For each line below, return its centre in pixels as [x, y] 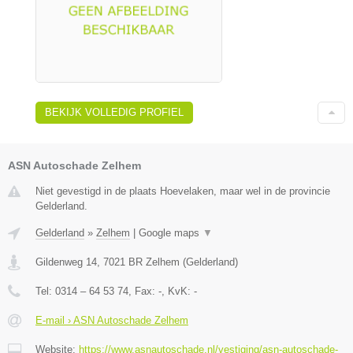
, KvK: [178, 291]
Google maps [171, 232]
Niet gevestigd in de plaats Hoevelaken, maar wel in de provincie [183, 191]
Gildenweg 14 [66, 262]
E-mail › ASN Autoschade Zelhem [112, 320]
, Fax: [143, 291]
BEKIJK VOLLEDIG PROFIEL [114, 112]
